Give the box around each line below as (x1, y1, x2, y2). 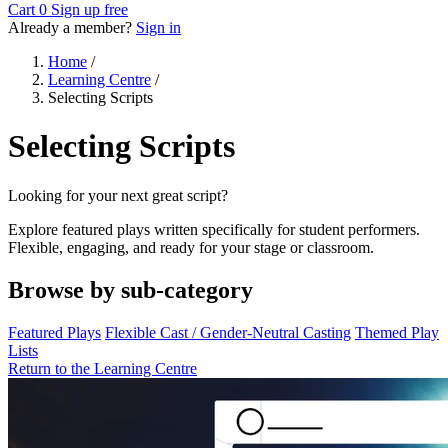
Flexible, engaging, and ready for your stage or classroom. (8, 238, 374, 256)
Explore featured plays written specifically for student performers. (8, 220, 420, 238)
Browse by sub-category (8, 276, 253, 303)
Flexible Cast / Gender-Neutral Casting (105, 323, 351, 341)
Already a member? (8, 19, 136, 36)
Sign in (136, 19, 181, 36)
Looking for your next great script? (8, 186, 228, 204)
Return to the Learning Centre (8, 359, 197, 377)
